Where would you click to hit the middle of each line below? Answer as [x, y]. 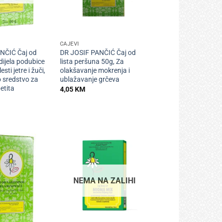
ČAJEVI [70, 44]
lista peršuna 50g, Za [92, 62]
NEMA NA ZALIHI [105, 180]
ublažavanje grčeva [89, 80]
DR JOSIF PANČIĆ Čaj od [98, 53]
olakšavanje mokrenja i [95, 71]
